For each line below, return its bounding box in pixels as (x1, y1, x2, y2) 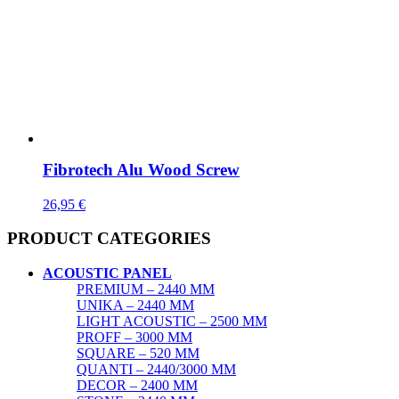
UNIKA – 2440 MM (77, 297, 194, 313)
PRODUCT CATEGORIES (7, 229, 211, 248)
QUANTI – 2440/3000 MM (77, 362, 236, 378)
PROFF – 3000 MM (77, 330, 192, 346)
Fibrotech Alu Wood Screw (43, 159, 240, 179)
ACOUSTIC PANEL (43, 265, 172, 281)
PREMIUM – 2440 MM (77, 281, 215, 297)
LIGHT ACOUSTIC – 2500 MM (77, 313, 267, 330)
